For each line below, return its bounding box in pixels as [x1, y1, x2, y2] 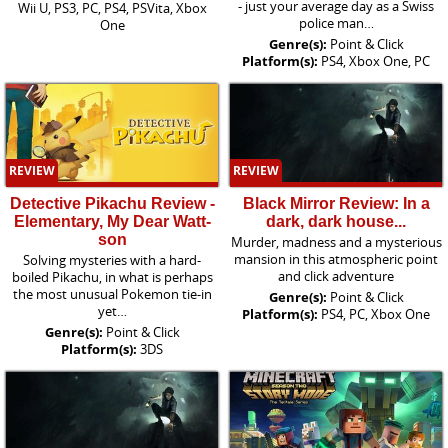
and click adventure [278, 267, 394, 286]
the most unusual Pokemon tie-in [12, 285, 212, 304]
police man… [298, 13, 374, 32]
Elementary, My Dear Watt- [13, 213, 211, 231]
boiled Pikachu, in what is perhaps [11, 268, 213, 287]
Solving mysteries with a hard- [23, 251, 201, 270]
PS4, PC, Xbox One [321, 305, 430, 324]
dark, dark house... [266, 213, 406, 231]
